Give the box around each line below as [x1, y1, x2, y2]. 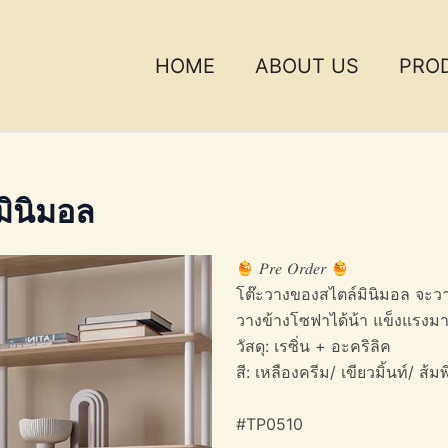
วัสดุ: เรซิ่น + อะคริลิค [236, 336, 391, 356]
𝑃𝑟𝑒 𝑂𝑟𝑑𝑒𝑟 [254, 258, 332, 278]
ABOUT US [255, 54, 359, 78]
